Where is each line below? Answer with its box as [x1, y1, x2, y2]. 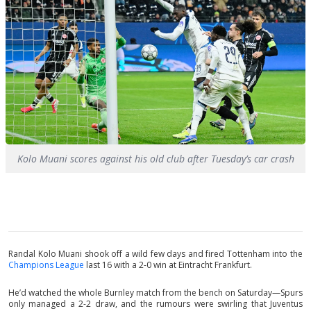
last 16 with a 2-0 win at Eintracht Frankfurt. [84, 259, 252, 271]
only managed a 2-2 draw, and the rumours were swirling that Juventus [8, 298, 303, 310]
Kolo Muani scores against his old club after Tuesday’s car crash [17, 152, 294, 165]
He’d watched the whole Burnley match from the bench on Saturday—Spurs [8, 287, 303, 299]
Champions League [8, 259, 84, 271]
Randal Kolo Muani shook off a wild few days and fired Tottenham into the [8, 248, 303, 260]
